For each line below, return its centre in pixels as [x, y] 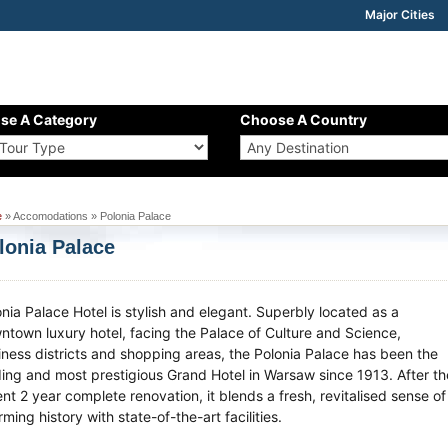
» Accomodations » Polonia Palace [87, 215]
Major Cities [399, 14]
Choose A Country [304, 119]
